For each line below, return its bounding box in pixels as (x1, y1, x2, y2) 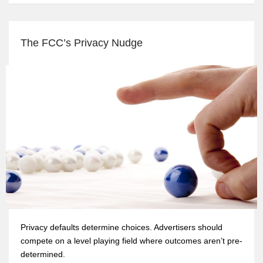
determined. (21, 249, 65, 259)
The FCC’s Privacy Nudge (21, 37, 143, 49)
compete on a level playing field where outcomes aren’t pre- (21, 236, 242, 245)
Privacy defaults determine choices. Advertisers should (21, 222, 222, 232)
